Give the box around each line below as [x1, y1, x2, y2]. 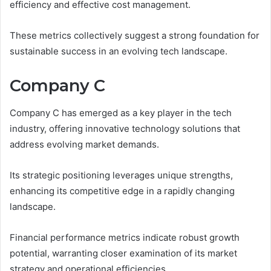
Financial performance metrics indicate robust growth [10, 231, 240, 243]
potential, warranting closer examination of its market [10, 247, 237, 259]
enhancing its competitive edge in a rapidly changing [10, 184, 235, 197]
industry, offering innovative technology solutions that [10, 122, 240, 134]
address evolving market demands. [10, 138, 159, 150]
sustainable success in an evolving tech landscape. [10, 45, 227, 57]
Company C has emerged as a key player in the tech [10, 106, 232, 119]
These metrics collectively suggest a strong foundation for [10, 30, 260, 42]
